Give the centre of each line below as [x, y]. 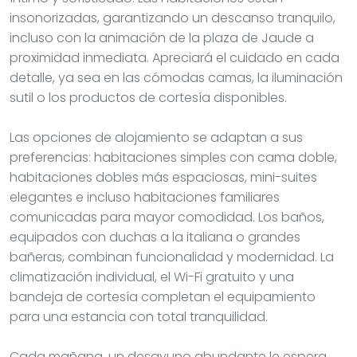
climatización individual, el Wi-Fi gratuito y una [152, 277]
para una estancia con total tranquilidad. [139, 316]
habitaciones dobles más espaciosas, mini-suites [163, 177]
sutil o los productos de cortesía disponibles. [148, 97]
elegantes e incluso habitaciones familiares [145, 197]
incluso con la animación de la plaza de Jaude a [162, 37]
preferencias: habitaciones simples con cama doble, [173, 157]
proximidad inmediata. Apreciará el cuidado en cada [175, 57]
